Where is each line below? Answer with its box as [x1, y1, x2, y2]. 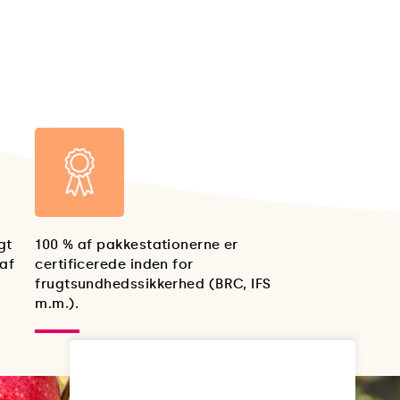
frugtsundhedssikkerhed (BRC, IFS [35, 276, 271, 293]
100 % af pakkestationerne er [35, 237, 238, 254]
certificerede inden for [35, 256, 194, 273]
